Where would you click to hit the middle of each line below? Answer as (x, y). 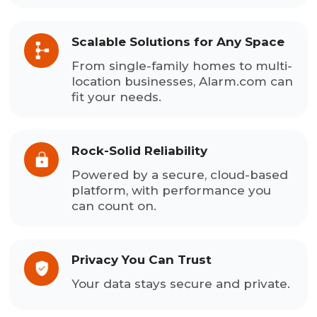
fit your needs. (117, 97)
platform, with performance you (172, 190)
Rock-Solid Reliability (140, 150)
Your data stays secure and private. (181, 283)
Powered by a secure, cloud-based (180, 174)
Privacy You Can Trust (142, 259)
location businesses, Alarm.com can (183, 81)
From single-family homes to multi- (182, 65)
